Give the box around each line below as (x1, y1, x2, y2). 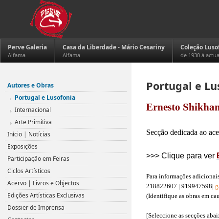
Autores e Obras (7, 81, 54, 89)
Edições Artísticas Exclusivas (7, 191, 85, 199)
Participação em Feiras (7, 154, 69, 163)
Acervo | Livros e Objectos (7, 179, 79, 187)
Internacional (15, 106, 51, 114)
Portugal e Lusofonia (15, 93, 75, 102)
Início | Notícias (7, 130, 50, 138)
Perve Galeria (8, 43, 47, 51)
